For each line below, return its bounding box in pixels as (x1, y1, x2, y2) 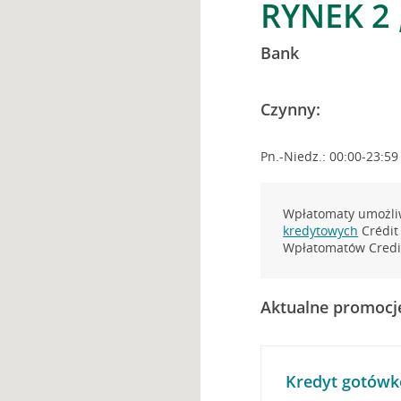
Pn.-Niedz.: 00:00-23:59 (260, 148, 399, 165)
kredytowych (283, 222, 359, 239)
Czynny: (260, 98, 321, 120)
